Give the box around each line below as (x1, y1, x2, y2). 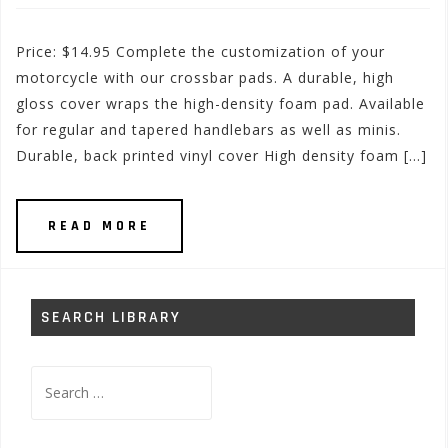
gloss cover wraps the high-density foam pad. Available (16, 94, 425, 113)
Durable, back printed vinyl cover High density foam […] (16, 146, 427, 165)
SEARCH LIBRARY (41, 307, 181, 328)
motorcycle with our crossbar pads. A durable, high (16, 68, 394, 87)
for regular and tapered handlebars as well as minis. (16, 120, 401, 139)
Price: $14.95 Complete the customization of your (16, 42, 385, 61)
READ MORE (48, 217, 151, 235)
